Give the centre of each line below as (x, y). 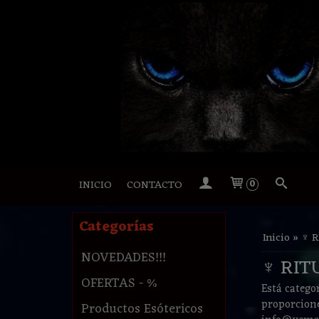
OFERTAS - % (119, 284)
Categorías (116, 228)
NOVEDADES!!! (123, 258)
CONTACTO (154, 186)
